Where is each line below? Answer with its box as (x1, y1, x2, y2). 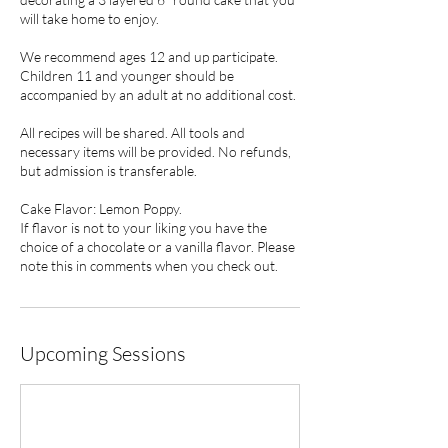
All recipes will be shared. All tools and (20, 124, 245, 142)
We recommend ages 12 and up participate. (20, 48, 278, 66)
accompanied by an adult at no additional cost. (20, 86, 296, 104)
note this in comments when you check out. (20, 257, 278, 275)
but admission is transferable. (20, 162, 197, 180)
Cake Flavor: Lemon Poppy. (20, 200, 182, 218)
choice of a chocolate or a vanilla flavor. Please (20, 238, 295, 256)
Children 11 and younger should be (20, 67, 234, 85)
